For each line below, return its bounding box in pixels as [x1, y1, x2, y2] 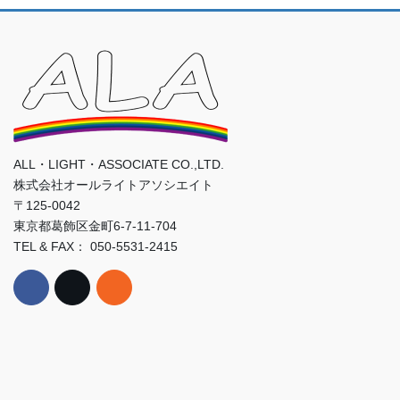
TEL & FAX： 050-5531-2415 [13, 239, 178, 254]
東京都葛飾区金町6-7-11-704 [13, 219, 177, 234]
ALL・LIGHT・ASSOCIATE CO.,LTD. [13, 157, 224, 172]
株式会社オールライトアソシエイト [13, 178, 213, 193]
